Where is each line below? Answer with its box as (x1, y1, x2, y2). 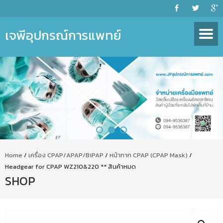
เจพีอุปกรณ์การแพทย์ (5, 25, 121, 45)
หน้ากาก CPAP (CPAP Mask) (110, 150, 188, 160)
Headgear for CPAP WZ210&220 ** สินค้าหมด (5, 161, 136, 171)
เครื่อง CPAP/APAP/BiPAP (28, 150, 104, 160)
